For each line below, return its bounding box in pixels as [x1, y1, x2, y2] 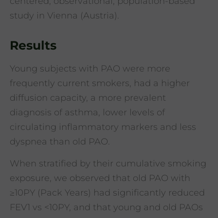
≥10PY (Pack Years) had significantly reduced [10, 187, 205, 198]
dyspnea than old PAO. [10, 136, 110, 147]
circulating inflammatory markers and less [10, 122, 196, 133]
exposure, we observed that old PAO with [10, 172, 190, 183]
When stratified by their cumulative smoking [10, 158, 206, 169]
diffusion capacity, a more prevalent [10, 92, 166, 104]
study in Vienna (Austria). [10, 10, 119, 21]
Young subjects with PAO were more [10, 63, 170, 74]
